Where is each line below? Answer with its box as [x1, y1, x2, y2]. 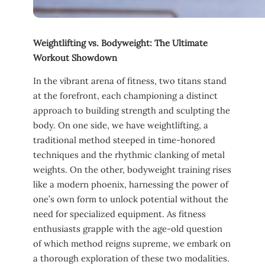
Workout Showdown [33, 51, 117, 63]
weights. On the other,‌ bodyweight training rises [33, 164, 231, 176]
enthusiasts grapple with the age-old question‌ [33, 223, 222, 235]
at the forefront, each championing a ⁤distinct [33, 90, 218, 102]
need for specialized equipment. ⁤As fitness [33, 208, 206, 220]
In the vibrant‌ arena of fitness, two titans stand [33, 75, 227, 87]
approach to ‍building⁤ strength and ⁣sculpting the [33, 105, 230, 117]
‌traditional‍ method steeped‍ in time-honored [33, 134, 215, 146]
